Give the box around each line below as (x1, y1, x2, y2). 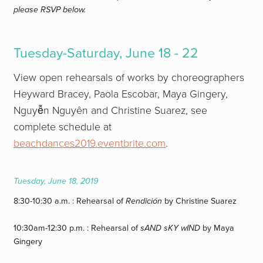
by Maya (200, 223, 235, 234)
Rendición (126, 196, 163, 207)
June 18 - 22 (126, 45, 199, 62)
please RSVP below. (14, 5, 86, 15)
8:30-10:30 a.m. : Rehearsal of (14, 196, 126, 207)
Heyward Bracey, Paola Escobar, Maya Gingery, (14, 88, 228, 101)
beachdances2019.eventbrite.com (14, 137, 166, 150)
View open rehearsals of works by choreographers (14, 72, 245, 85)
